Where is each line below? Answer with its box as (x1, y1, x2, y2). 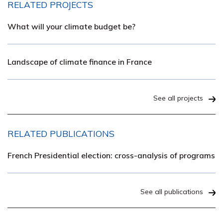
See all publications (140, 187, 203, 196)
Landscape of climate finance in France (7, 56, 152, 67)
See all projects (153, 93, 203, 103)
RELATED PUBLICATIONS (7, 127, 114, 139)
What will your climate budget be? (7, 21, 135, 31)
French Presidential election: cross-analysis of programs (7, 150, 215, 160)
